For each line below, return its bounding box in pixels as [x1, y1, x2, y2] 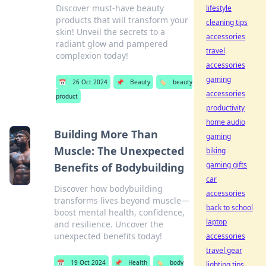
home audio [206, 117, 245, 127]
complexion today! [56, 50, 129, 61]
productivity [206, 103, 245, 113]
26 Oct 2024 [72, 78, 108, 86]
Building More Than [54, 127, 159, 141]
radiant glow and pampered [56, 38, 169, 49]
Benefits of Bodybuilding [54, 160, 185, 175]
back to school [206, 202, 253, 213]
